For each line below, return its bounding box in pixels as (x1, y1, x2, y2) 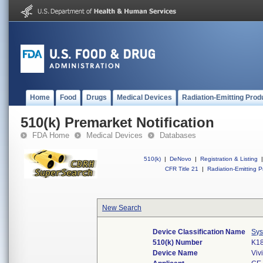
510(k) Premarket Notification (21, 114, 214, 130)
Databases (160, 131, 196, 140)
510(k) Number (153, 238, 203, 247)
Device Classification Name (153, 228, 246, 236)
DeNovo (170, 156, 191, 162)
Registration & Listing (200, 156, 258, 162)
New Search (102, 204, 141, 212)
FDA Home (32, 131, 69, 140)
